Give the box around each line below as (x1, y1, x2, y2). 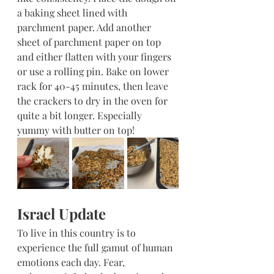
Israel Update (17, 203, 106, 223)
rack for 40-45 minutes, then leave (17, 79, 171, 92)
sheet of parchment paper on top (17, 35, 163, 48)
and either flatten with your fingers (17, 50, 174, 63)
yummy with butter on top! (17, 123, 135, 136)
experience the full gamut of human (17, 240, 176, 254)
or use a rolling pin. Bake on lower (17, 64, 171, 78)
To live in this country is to (17, 226, 138, 239)
